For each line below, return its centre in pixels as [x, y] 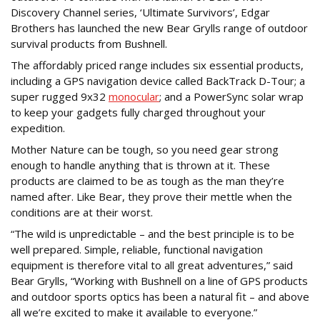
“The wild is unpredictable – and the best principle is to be [152, 234]
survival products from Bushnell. [89, 44]
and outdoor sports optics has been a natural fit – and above [160, 297]
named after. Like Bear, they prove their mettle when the [151, 197]
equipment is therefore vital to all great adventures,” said [152, 265]
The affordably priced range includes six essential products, [157, 65]
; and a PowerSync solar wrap [231, 97]
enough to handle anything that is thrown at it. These [140, 165]
